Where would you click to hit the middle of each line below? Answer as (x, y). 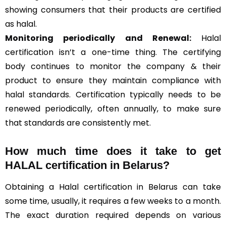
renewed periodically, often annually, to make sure (113, 109)
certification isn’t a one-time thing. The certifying (113, 52)
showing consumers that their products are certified (113, 10)
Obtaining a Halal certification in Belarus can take (113, 187)
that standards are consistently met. (78, 123)
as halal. (21, 24)
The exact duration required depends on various (113, 215)
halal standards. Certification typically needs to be (113, 95)
